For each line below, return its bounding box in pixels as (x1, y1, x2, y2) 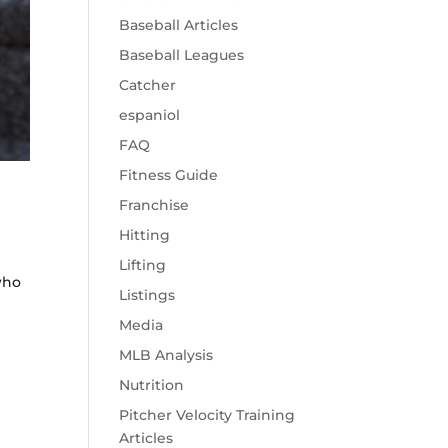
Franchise (119, 196, 190, 214)
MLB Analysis (119, 346, 214, 364)
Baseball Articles (119, 16, 239, 34)
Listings (119, 286, 176, 304)
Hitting (119, 226, 171, 244)
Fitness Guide (119, 166, 219, 184)
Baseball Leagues (119, 46, 245, 64)
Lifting (119, 256, 167, 274)
